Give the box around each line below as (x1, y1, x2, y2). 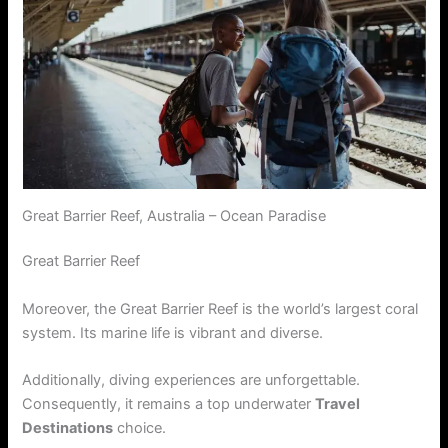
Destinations (22, 419, 114, 438)
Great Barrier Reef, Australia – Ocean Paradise (22, 206, 327, 225)
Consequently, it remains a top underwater (22, 395, 316, 414)
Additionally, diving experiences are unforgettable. (22, 371, 361, 390)
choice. (113, 419, 167, 438)
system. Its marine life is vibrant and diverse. (22, 323, 324, 342)
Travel (315, 395, 361, 414)
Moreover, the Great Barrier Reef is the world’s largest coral (22, 299, 419, 318)
